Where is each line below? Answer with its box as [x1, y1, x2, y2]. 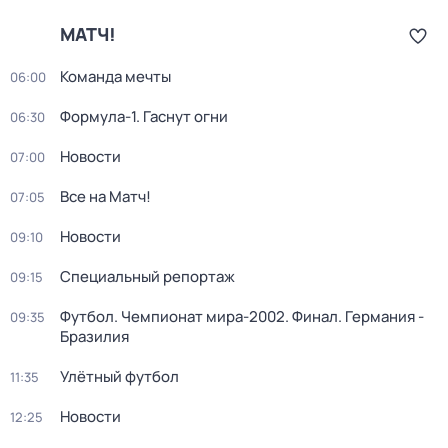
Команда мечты [60, 66, 171, 87]
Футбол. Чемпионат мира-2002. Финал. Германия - [60, 306, 424, 327]
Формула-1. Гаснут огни [60, 106, 228, 127]
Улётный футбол [60, 366, 179, 387]
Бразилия [60, 326, 129, 347]
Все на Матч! [60, 186, 151, 207]
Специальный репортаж [60, 266, 235, 287]
